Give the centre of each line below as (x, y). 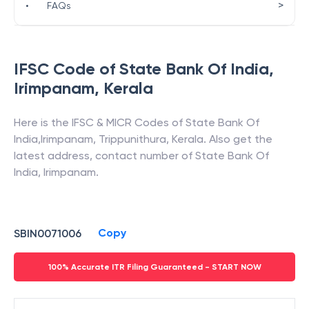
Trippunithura (132, 139)
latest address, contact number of (104, 156)
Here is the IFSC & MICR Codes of (100, 122)
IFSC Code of (67, 69)
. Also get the (238, 139)
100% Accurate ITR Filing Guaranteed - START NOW (154, 267)
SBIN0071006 (48, 233)
